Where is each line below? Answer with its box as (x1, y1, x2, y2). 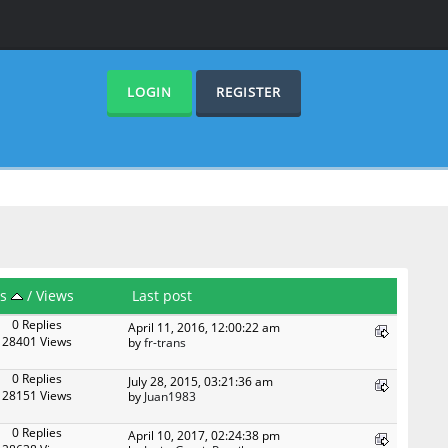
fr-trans (144, 334, 187, 351)
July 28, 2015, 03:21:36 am (128, 373, 274, 390)
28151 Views (2, 387, 73, 404)
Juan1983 (144, 388, 197, 405)
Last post (132, 286, 193, 306)
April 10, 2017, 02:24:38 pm (128, 427, 281, 444)
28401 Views (2, 333, 73, 350)
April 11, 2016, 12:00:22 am (128, 319, 281, 336)
